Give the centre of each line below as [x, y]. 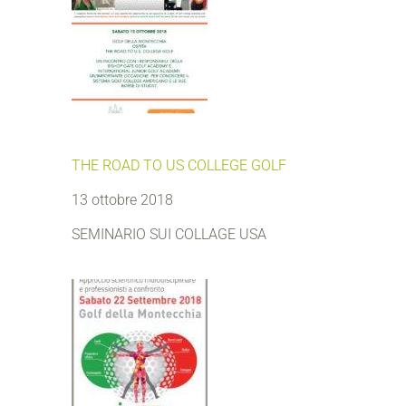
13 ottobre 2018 [122, 200]
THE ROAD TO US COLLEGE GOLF [179, 165]
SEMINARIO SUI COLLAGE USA [169, 234]
